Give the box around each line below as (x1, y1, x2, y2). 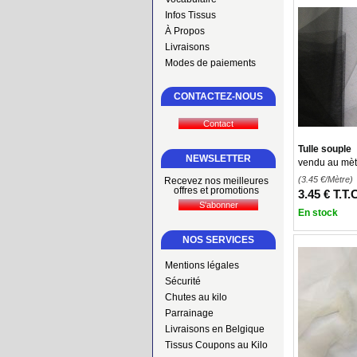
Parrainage (165, 308, 214, 319)
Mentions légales (165, 260, 239, 271)
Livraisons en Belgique (165, 324, 265, 335)
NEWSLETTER (186, 153, 251, 164)
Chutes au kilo (165, 292, 227, 303)
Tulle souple (298, 143, 351, 155)
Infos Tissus (165, 10, 216, 21)
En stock (298, 207, 338, 218)
